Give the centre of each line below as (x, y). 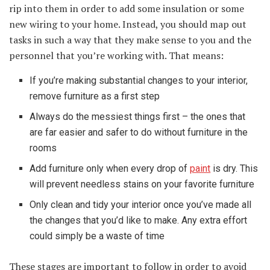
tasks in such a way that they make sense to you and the (130, 40)
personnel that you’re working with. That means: (116, 56)
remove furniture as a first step (95, 96)
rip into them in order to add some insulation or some (127, 9)
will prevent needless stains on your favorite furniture (142, 184)
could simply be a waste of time (97, 236)
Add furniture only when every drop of (110, 169)
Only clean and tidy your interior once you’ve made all (141, 205)
